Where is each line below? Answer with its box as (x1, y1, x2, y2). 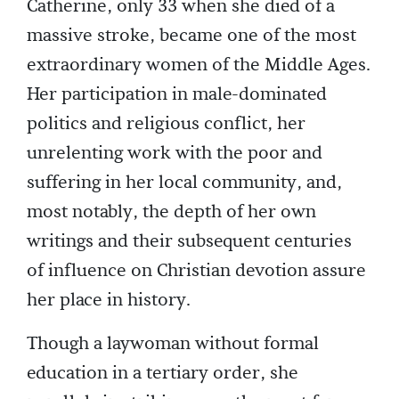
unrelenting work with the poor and (27, 142, 322, 166)
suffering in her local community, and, (27, 171, 342, 195)
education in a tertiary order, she (27, 362, 298, 386)
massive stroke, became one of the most (27, 24, 356, 48)
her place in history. (27, 289, 191, 313)
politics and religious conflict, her (27, 112, 305, 136)
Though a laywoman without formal (27, 332, 319, 356)
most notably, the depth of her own (27, 200, 316, 224)
